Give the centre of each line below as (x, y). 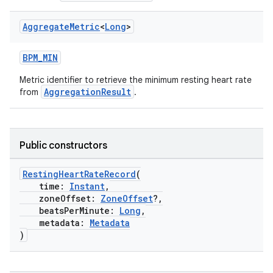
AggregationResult (87, 92)
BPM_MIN (40, 58)
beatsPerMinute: (69, 211)
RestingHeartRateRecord (79, 174)
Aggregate (46, 27)
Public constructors (63, 146)
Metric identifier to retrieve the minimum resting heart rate (136, 80)
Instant (87, 186)
